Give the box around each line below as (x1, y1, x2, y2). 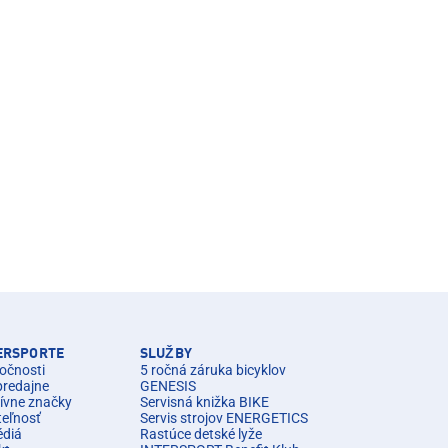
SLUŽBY (140, 347, 192, 361)
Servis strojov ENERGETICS (140, 410, 308, 426)
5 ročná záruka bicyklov (140, 362, 286, 378)
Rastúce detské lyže (140, 426, 262, 442)
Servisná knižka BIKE (140, 394, 269, 410)
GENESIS (140, 378, 196, 394)
